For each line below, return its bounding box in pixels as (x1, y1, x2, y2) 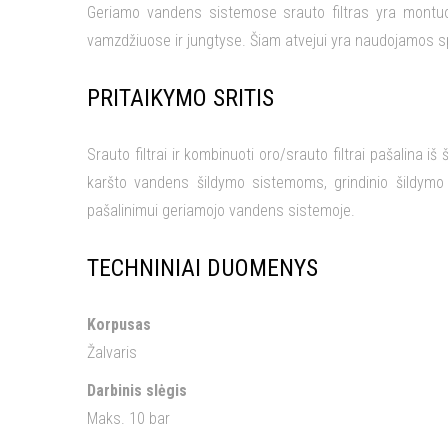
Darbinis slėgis (87, 380, 187, 400)
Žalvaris (87, 342, 137, 362)
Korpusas (87, 314, 151, 334)
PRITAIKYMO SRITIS (87, 83, 274, 112)
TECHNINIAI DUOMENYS (87, 253, 318, 282)
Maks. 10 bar (87, 408, 170, 428)
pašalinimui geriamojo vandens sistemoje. (87, 200, 355, 220)
